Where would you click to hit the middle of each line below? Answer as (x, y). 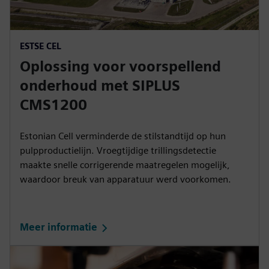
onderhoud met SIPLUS (100, 85)
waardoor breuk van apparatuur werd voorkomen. (125, 179)
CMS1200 (53, 104)
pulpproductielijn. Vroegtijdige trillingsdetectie (118, 150)
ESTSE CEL (41, 46)
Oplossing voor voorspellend (120, 66)
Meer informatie (59, 228)
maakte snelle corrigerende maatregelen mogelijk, (125, 165)
